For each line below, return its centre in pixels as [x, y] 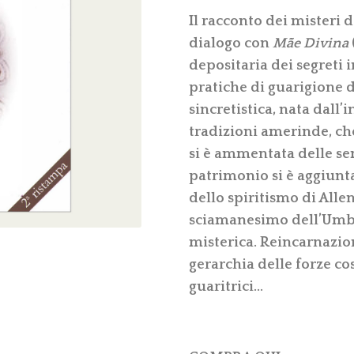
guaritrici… [226, 286]
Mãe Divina [311, 43]
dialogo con [231, 43]
